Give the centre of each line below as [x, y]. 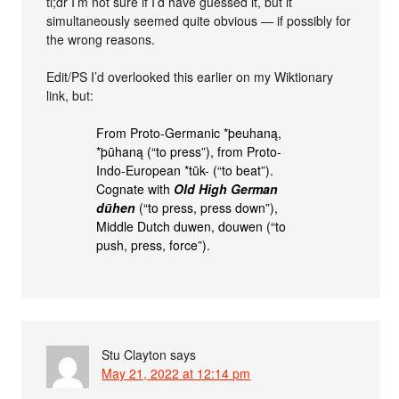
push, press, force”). [154, 245]
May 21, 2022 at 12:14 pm [176, 373]
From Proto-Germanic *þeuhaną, [189, 133]
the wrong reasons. [101, 39]
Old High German [226, 189]
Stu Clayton [134, 354]
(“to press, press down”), [207, 208]
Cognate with [135, 189]
